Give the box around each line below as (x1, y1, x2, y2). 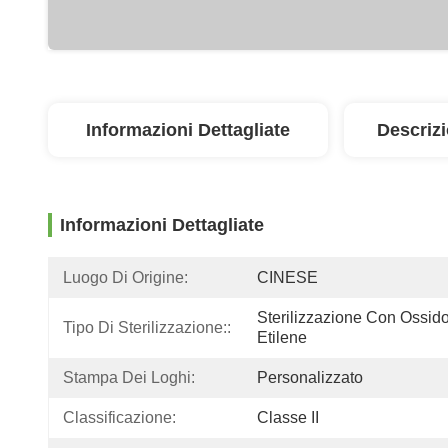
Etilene (257, 329, 307, 346)
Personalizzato (257, 369, 363, 386)
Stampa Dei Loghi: (63, 369, 195, 386)
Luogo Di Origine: (63, 269, 188, 286)
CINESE (257, 269, 318, 286)
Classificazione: (63, 409, 176, 426)
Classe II (257, 409, 319, 426)
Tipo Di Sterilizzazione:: (63, 319, 231, 336)
